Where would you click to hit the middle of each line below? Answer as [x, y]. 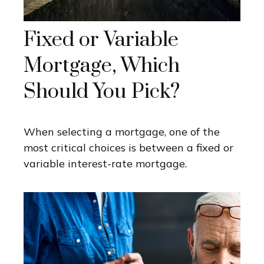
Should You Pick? [102, 92]
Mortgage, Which [102, 66]
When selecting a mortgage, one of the [122, 132]
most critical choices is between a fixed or [128, 148]
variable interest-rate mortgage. [105, 164]
